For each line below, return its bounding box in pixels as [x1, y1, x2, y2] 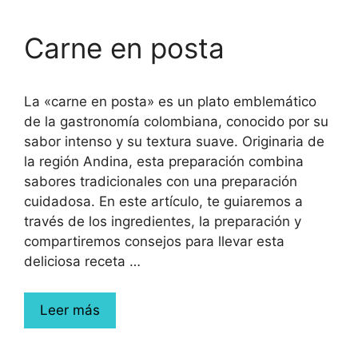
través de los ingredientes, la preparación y [24, 213, 301, 229]
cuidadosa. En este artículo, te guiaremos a [24, 193, 303, 209]
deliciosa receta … [24, 253, 141, 269]
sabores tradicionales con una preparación [24, 173, 297, 189]
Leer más [40, 301, 100, 318]
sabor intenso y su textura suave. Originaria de [24, 133, 324, 149]
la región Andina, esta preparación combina [24, 153, 304, 169]
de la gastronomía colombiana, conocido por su [24, 113, 328, 129]
